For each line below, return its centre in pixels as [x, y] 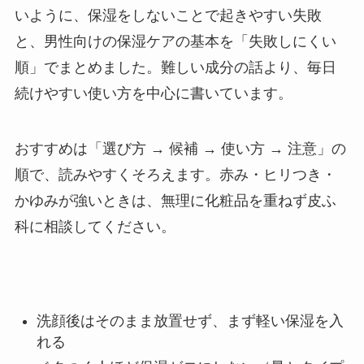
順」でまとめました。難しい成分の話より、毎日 [175, 67]
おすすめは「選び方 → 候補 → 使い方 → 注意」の [180, 148]
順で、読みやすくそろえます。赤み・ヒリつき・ [175, 174]
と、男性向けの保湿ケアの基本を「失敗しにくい [175, 41]
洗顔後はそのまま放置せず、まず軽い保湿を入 [190, 321]
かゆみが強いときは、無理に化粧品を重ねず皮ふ [175, 200]
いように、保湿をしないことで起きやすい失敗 [168, 15]
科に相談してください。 [95, 226]
